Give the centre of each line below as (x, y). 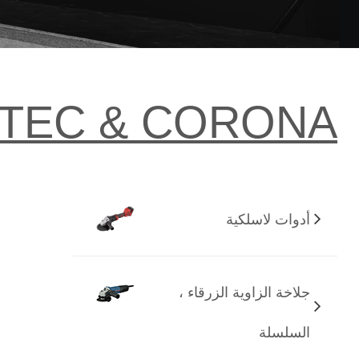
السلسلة (284, 332)
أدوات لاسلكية (268, 219)
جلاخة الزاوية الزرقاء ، (244, 292)
